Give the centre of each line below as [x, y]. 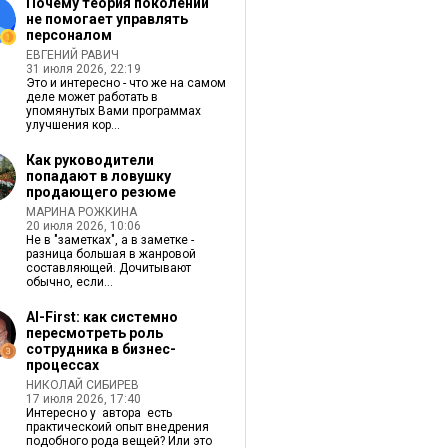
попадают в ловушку [98, 176]
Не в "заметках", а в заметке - [109, 240]
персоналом [68, 35]
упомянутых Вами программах [113, 111]
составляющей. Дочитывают [108, 268]
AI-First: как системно [101, 317]
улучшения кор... [72, 125]
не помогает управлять [106, 19]
